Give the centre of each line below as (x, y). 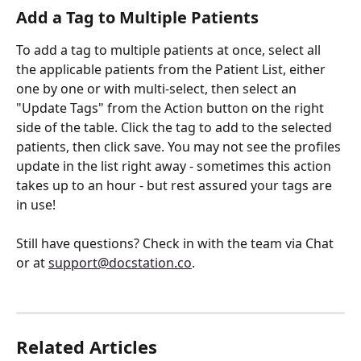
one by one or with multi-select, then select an (158, 89)
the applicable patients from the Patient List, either (172, 70)
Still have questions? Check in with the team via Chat (176, 244)
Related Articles (87, 346)
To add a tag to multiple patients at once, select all (170, 50)
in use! (36, 205)
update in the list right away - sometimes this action (175, 166)
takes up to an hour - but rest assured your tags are (176, 186)
